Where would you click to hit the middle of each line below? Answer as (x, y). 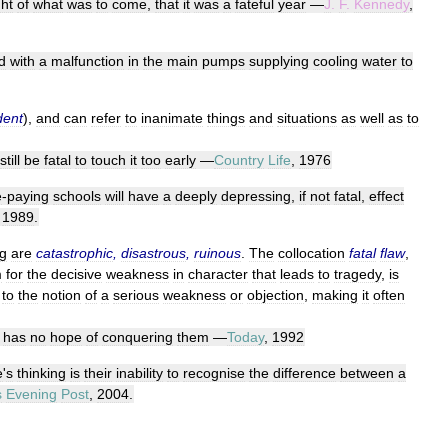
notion (61, 295)
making (335, 295)
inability (139, 373)
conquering (137, 337)
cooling (335, 61)
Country (239, 160)
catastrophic (74, 253)
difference (304, 373)
